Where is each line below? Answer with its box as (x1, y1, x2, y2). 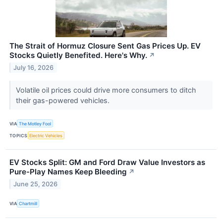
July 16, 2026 (13, 63, 54, 71)
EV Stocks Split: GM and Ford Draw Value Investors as (9, 158, 205, 167)
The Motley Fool (19, 120, 52, 126)
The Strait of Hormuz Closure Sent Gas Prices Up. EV (9, 41, 201, 51)
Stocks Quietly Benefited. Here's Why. (9, 51, 147, 60)
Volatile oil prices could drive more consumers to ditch (15, 86, 196, 95)
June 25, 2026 (13, 180, 58, 188)
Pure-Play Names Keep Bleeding (9, 167, 127, 177)
